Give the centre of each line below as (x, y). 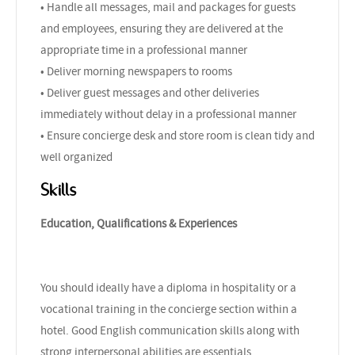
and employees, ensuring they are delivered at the (162, 28)
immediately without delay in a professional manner (168, 114)
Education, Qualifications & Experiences (139, 223)
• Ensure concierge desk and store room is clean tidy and (177, 135)
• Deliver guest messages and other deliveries (150, 92)
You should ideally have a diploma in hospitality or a (168, 287)
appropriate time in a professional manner (144, 50)
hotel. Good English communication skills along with (170, 330)
